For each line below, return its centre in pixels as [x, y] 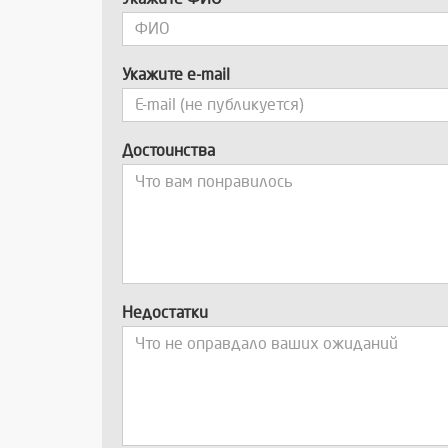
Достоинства [168, 150]
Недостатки [165, 312]
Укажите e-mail [176, 74]
